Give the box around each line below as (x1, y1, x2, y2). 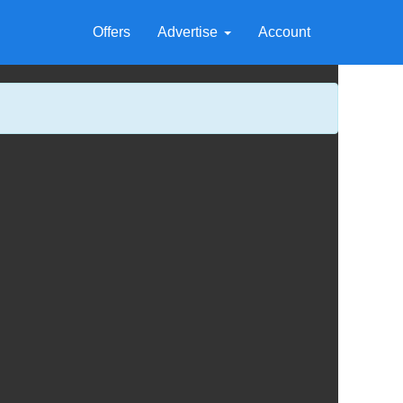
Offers (93, 24, 130, 40)
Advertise (157, 24, 218, 40)
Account (258, 24, 310, 40)
